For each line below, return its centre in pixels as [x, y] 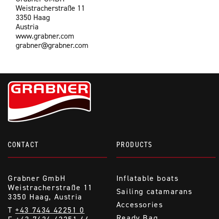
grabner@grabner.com [52, 45]
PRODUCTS [134, 144]
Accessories [140, 204]
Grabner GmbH [37, 178]
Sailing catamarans [154, 191]
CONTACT [23, 144]
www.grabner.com [45, 36]
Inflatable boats [147, 178]
